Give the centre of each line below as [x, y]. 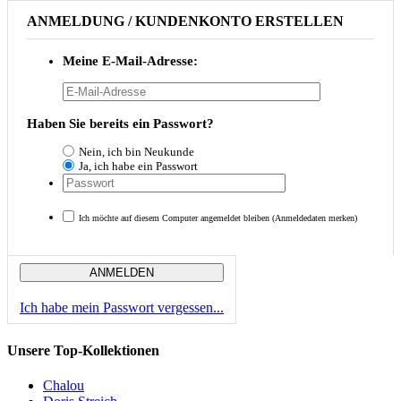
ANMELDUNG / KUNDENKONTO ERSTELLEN [185, 21]
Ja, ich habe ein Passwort [138, 166]
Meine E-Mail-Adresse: [130, 61]
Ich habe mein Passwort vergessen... [122, 307]
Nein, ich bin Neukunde [137, 151]
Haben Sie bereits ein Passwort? [120, 123]
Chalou [64, 386]
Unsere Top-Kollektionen [83, 351]
